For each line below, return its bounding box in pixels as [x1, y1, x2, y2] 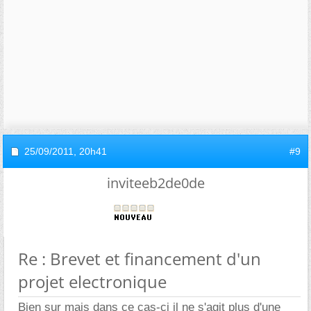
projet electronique [18, 269, 167, 293]
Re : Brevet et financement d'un [18, 246, 261, 270]
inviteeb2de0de [106, 173, 205, 192]
